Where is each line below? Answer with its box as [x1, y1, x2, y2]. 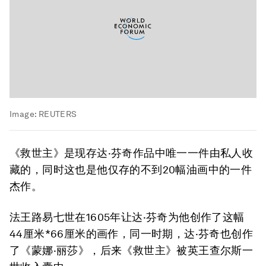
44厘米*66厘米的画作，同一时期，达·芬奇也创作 [9, 227, 253, 240]
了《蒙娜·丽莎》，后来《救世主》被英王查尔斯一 [9, 244, 254, 256]
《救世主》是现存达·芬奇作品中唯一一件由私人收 [9, 147, 254, 159]
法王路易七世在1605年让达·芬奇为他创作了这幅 [9, 211, 245, 223]
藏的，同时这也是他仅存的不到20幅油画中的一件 [9, 163, 252, 176]
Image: [9, 109, 39, 119]
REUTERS [38, 109, 77, 119]
